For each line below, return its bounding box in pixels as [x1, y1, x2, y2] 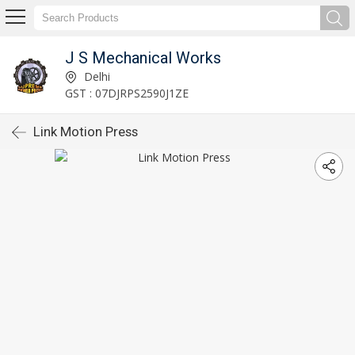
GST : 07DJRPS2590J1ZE [64, 85, 189, 101]
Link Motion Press [33, 124, 138, 139]
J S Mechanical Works [64, 48, 221, 67]
